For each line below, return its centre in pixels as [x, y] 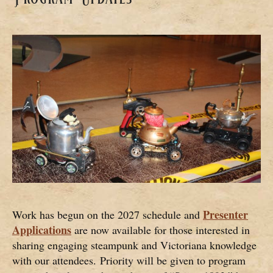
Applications [42, 230]
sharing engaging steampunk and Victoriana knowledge [134, 245]
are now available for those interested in [161, 230]
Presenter [225, 215]
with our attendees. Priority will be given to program [129, 261]
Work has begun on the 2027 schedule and [108, 215]
